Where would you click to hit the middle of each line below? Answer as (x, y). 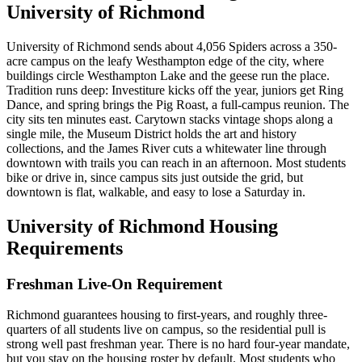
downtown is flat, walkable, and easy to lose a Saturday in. (156, 192)
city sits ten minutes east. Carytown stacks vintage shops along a (170, 119)
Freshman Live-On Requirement (114, 284)
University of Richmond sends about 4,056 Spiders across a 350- (172, 46)
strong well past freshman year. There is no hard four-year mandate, (178, 344)
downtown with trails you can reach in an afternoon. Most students (176, 162)
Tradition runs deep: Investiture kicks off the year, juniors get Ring (175, 90)
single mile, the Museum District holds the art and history (152, 133)
